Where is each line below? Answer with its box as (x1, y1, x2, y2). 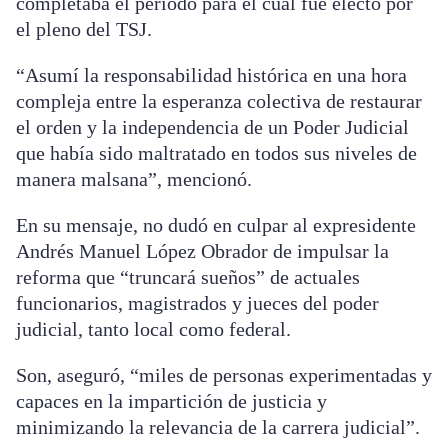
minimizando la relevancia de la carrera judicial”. (16, 416, 420, 439)
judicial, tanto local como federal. (16, 318, 291, 341)
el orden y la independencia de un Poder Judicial (16, 116, 409, 139)
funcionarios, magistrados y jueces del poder (16, 292, 379, 315)
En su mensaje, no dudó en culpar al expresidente (16, 214, 416, 237)
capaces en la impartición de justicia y (16, 390, 327, 413)
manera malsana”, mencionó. (16, 168, 252, 191)
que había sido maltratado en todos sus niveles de (16, 142, 417, 165)
